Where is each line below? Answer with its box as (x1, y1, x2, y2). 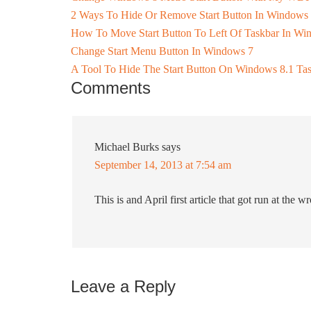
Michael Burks (94, 141, 159, 153)
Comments (71, 78, 151, 97)
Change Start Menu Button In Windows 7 (71, 45, 253, 57)
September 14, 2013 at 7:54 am (94, 159, 231, 171)
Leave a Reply (71, 277, 176, 296)
